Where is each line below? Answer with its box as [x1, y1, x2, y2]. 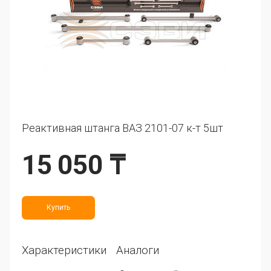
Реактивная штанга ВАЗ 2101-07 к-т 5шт [22, 122, 223, 134]
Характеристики [22, 244, 106, 257]
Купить [47, 203, 70, 212]
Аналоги [116, 244, 159, 257]
